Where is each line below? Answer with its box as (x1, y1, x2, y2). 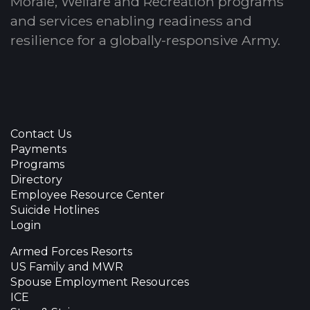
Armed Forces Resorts (10, 245, 132, 258)
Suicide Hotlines (10, 203, 99, 217)
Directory (10, 173, 62, 186)
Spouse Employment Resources (10, 275, 189, 289)
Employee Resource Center (10, 188, 165, 201)
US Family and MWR (10, 260, 123, 273)
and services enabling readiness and (10, 12, 252, 29)
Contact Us (10, 127, 71, 140)
